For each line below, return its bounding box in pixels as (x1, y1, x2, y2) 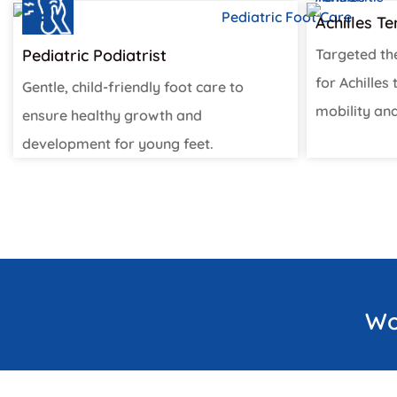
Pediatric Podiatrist (22, 44, 167, 66)
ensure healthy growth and (22, 105, 202, 124)
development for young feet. (22, 134, 214, 152)
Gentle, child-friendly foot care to (22, 77, 244, 96)
